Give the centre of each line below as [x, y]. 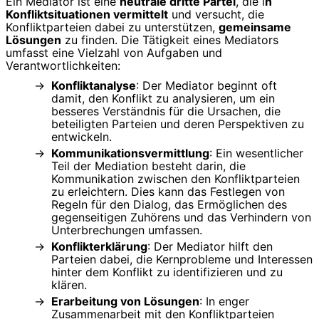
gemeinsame [255, 27]
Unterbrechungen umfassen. [127, 230]
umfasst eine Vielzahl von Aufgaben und [114, 52]
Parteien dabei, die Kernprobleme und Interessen [182, 260]
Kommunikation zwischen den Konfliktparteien [176, 179]
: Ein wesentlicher [256, 153]
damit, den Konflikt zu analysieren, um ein [163, 99]
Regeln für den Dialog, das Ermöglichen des [169, 205]
